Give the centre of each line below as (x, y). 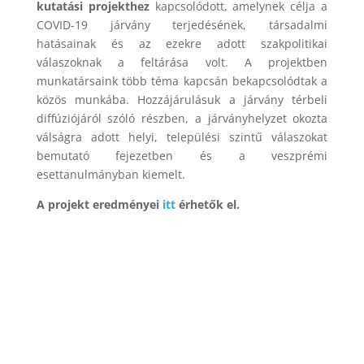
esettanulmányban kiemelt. (110, 174)
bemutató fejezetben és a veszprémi (182, 155)
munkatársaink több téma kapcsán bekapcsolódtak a (182, 80)
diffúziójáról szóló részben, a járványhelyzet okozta (182, 118)
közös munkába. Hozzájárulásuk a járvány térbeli (182, 99)
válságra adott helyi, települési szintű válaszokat (182, 136)
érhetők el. (207, 204)
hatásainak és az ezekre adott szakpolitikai (182, 43)
